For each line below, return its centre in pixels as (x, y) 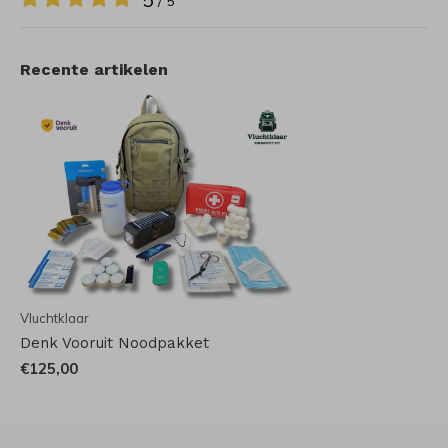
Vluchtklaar (54, 317)
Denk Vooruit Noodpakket (114, 342)
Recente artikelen (94, 69)
